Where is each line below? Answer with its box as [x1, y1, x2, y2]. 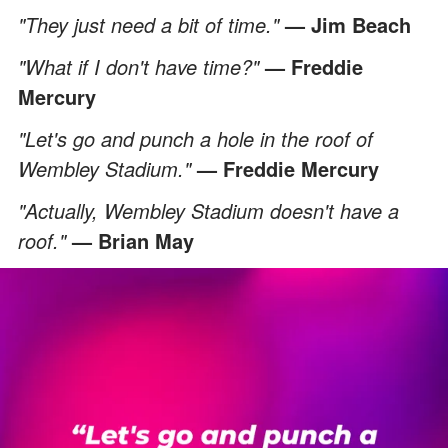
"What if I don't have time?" [18, 51, 265, 81]
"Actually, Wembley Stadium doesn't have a [18, 195, 399, 225]
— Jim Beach [285, 9, 411, 39]
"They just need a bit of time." [18, 9, 285, 39]
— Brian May [72, 225, 194, 255]
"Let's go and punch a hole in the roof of [18, 123, 373, 153]
